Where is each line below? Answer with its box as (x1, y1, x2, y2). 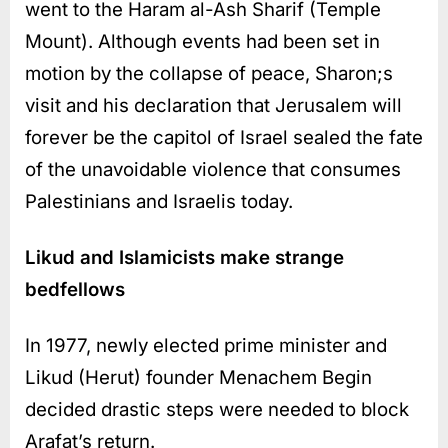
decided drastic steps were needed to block (25, 397, 409, 421)
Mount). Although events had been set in (25, 29, 380, 53)
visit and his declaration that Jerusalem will (25, 93, 402, 117)
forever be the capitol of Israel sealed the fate (25, 125, 423, 149)
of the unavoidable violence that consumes (25, 157, 401, 181)
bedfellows (25, 277, 125, 301)
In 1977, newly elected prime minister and (25, 333, 387, 357)
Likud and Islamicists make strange (25, 245, 344, 269)
